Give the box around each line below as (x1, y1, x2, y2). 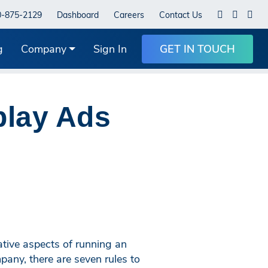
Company (20, 41, 66, 56)
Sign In (93, 41, 127, 56)
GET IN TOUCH (160, 41, 235, 56)
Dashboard (57, 8, 99, 20)
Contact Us (159, 8, 202, 20)
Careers (114, 8, 144, 20)
